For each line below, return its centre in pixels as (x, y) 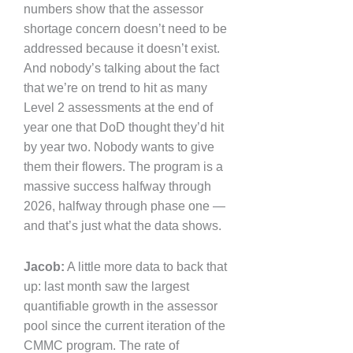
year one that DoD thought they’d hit (124, 128)
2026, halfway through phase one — (124, 206)
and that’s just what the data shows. (123, 226)
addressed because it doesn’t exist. (122, 49)
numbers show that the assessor (113, 9)
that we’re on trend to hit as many (115, 88)
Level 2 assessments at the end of (118, 108)
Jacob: (44, 267)
